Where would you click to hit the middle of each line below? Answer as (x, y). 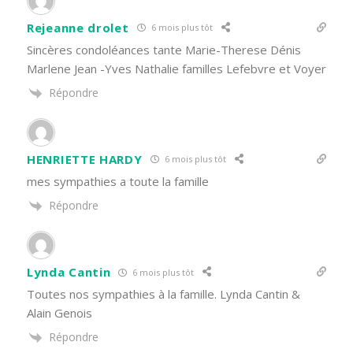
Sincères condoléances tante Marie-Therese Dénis (164, 49)
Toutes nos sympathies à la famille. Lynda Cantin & (163, 294)
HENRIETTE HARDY (85, 159)
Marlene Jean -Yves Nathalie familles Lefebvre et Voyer (176, 68)
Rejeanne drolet (78, 27)
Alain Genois (59, 313)
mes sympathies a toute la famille (118, 181)
